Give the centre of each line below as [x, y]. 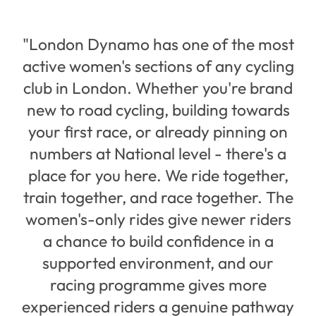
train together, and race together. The [158, 197]
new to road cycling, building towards [158, 110]
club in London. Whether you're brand [158, 88]
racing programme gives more [158, 285]
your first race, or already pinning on [158, 132]
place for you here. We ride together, [158, 176]
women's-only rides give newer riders [158, 219]
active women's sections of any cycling [158, 66]
